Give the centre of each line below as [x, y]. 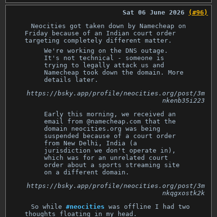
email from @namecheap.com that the [110, 122]
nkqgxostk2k [183, 193]
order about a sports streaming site [112, 165]
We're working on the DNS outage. [106, 51]
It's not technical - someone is [104, 58]
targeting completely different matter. [99, 40]
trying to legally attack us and [104, 65]
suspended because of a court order [110, 136]
